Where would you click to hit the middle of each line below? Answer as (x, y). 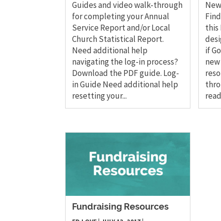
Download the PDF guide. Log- (126, 73)
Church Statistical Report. (118, 39)
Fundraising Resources (120, 207)
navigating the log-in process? (125, 62)
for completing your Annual (121, 17)
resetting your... (99, 96)
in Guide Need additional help (125, 85)
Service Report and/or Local (121, 28)
